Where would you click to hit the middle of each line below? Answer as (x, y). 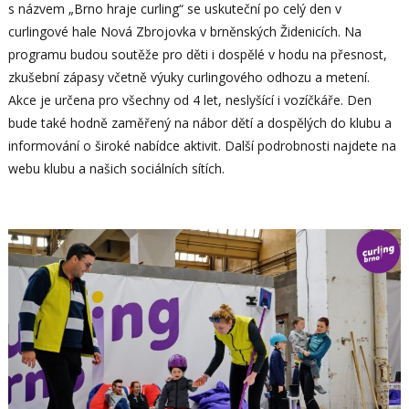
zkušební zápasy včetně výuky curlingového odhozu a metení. (189, 77)
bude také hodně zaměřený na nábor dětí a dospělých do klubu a (199, 122)
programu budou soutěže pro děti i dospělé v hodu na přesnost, (197, 54)
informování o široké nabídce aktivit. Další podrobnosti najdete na (202, 145)
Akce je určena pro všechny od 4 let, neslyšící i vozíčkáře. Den (189, 100)
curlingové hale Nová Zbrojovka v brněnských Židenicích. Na (184, 31)
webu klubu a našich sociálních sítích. (116, 168)
